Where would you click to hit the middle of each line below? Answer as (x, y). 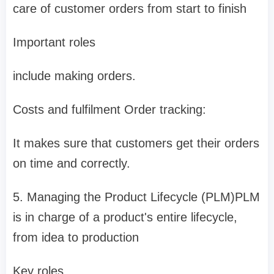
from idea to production (76, 237)
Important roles (56, 42)
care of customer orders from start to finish (130, 8)
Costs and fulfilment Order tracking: (111, 109)
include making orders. (74, 76)
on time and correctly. (72, 163)
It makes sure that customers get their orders (136, 143)
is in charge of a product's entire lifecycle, (125, 217)
